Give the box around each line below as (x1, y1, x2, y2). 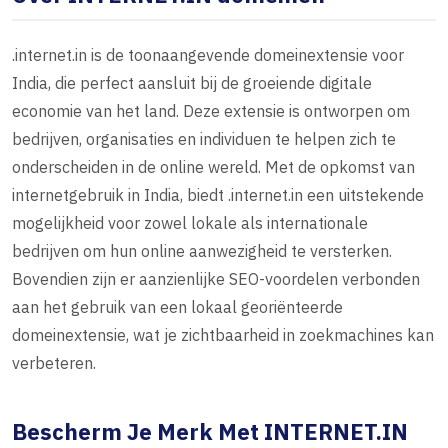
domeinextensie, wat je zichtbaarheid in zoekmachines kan (12, 325, 434, 346)
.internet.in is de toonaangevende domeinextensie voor (12, 45, 404, 66)
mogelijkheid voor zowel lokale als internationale (12, 213, 368, 234)
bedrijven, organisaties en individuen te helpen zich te (12, 129, 396, 150)
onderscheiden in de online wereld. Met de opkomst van (12, 157, 415, 178)
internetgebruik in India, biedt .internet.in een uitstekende (12, 185, 424, 206)
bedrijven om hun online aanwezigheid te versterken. (12, 241, 392, 262)
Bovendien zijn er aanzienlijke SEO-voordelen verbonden (12, 269, 420, 290)
